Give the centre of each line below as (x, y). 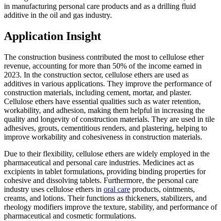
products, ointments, (163, 189)
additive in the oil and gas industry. (58, 15)
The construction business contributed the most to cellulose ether (104, 57)
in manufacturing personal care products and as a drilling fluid (100, 6)
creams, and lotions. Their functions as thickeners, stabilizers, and (105, 198)
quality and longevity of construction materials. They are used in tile (109, 119)
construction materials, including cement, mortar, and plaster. (98, 93)
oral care (117, 189)
